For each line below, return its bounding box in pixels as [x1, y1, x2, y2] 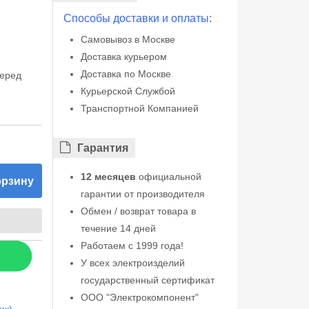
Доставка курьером [80, 51, 167, 62]
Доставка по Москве [80, 68, 171, 79]
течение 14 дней [80, 223, 156, 234]
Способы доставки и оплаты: [63, 12, 212, 24]
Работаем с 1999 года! [80, 240, 183, 251]
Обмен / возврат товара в [80, 206, 196, 217]
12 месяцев [80, 171, 136, 182]
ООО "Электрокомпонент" [80, 292, 199, 303]
